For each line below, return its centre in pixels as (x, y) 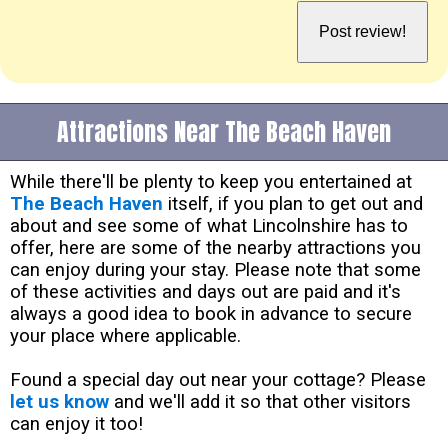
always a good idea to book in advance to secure (211, 313)
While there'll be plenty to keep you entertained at (211, 181)
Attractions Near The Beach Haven (224, 131)
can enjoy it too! (76, 423)
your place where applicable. (125, 335)
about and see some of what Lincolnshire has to (209, 225)
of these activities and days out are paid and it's (205, 291)
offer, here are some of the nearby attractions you (215, 247)
